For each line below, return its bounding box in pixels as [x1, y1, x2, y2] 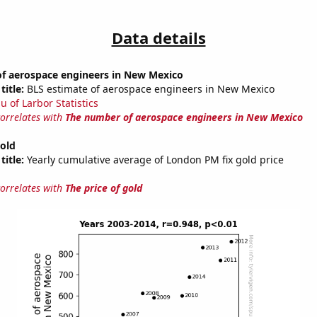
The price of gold [64, 181, 142, 195]
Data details [111, 27, 206, 49]
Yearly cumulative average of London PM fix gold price [23, 153, 284, 167]
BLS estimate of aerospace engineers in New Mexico [23, 82, 275, 96]
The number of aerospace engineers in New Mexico [64, 110, 303, 125]
